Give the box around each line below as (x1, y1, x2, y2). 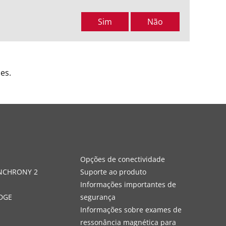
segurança (80, 192, 116, 202)
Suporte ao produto (80, 167, 146, 177)
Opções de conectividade (80, 154, 165, 164)
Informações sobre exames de (80, 205, 182, 214)
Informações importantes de (80, 180, 176, 189)
